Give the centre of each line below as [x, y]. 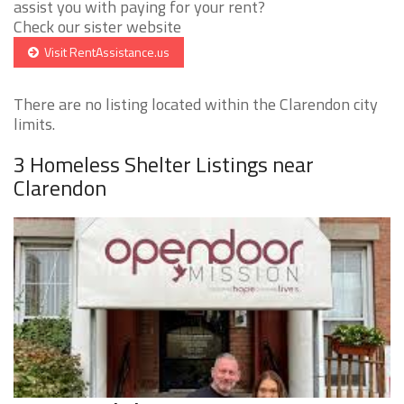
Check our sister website [97, 27]
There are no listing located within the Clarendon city [196, 105]
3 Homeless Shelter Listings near [164, 165]
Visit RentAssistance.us [104, 52]
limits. [34, 124]
